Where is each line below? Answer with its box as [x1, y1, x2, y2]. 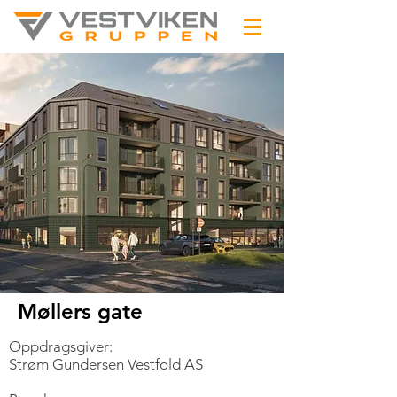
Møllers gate [18, 299, 143, 324]
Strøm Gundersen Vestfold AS [9, 355, 203, 373]
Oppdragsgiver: [9, 338, 116, 355]
